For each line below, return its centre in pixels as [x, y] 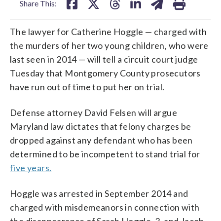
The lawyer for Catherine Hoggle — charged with [109, 31]
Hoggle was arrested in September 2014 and [99, 193]
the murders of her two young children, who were [109, 45]
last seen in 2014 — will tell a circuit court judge [104, 59]
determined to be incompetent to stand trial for [105, 154]
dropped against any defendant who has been [101, 140]
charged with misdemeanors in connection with [105, 207]
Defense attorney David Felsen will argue [93, 112]
